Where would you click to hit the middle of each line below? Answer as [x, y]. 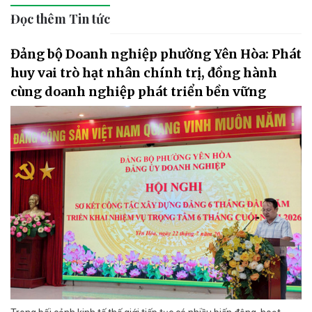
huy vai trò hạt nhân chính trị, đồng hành [144, 72]
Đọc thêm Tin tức [60, 18]
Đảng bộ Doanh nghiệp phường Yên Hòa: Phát [156, 54]
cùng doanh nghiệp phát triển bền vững [138, 91]
